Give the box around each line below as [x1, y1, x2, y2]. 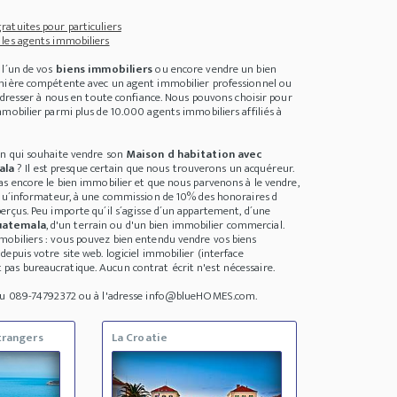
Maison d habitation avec [125, 144, 262, 165]
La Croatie [111, 328, 167, 348]
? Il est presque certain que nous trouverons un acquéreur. [14, 159, 294, 179]
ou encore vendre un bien [152, 59, 276, 80]
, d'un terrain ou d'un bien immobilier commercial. [45, 215, 284, 236]
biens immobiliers [55, 59, 153, 80]
